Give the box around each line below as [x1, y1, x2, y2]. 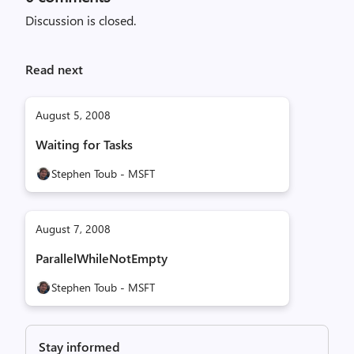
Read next [25, 61, 83, 77]
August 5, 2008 [36, 107, 111, 122]
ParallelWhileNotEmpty [36, 250, 168, 266]
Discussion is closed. [25, 12, 136, 28]
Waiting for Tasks [36, 136, 133, 153]
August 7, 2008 [36, 221, 111, 236]
